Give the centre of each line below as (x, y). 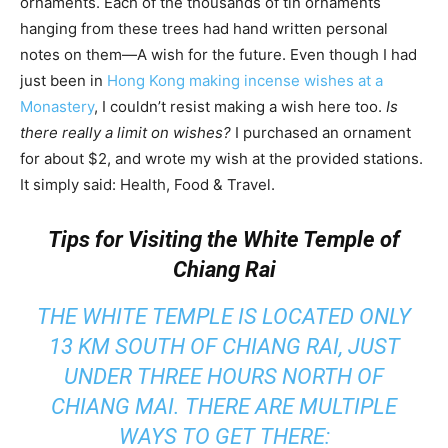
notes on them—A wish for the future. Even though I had (218, 55)
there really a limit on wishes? (127, 133)
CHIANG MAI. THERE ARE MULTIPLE (224, 407)
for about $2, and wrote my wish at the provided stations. (221, 159)
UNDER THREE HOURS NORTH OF (224, 377)
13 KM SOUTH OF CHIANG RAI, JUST (224, 347)
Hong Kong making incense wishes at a (245, 81)
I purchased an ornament (323, 133)
